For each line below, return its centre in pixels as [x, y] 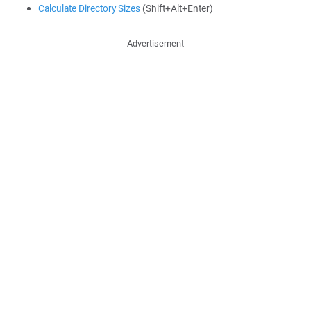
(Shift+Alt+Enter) [177, 8]
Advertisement [155, 43]
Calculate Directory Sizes [89, 8]
